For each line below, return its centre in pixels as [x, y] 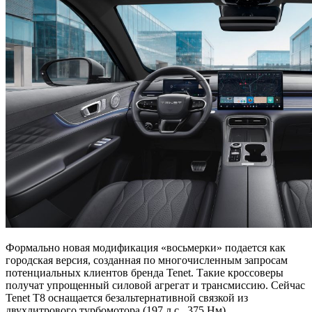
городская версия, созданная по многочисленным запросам [147, 260]
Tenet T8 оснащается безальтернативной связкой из [127, 298]
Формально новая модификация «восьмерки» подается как [146, 248]
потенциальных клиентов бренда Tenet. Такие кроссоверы [145, 273]
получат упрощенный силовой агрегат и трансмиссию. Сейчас [155, 286]
